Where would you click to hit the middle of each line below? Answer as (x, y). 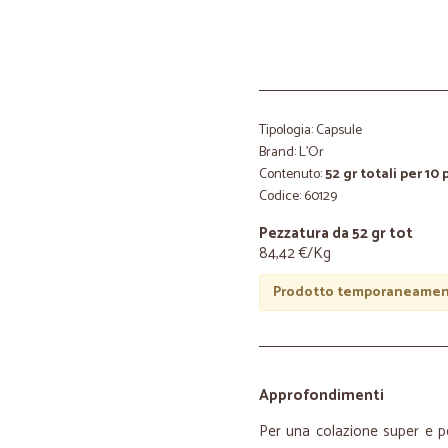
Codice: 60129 (298, 196)
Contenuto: (292, 174)
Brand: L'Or (291, 152)
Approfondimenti (321, 395)
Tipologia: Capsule (310, 130)
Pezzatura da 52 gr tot (336, 233)
